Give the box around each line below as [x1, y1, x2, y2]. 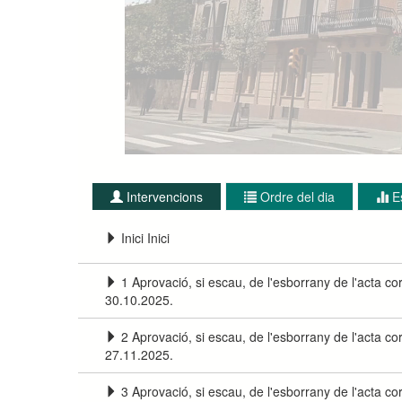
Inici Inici [121, 228, 170, 247]
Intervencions [127, 187, 203, 205]
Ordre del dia [260, 187, 335, 205]
